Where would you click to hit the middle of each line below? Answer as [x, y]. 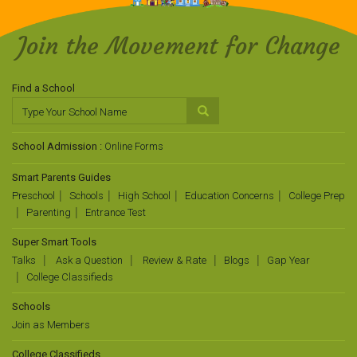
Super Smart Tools [54, 242]
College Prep [317, 196]
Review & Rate [173, 260]
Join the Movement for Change [178, 46]
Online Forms [134, 146]
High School [144, 196]
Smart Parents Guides [61, 177]
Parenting [49, 212]
